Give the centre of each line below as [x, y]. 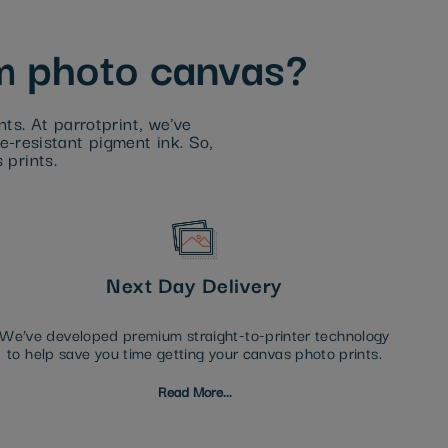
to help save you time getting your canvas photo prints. [194, 352]
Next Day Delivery [194, 284]
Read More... [194, 391]
